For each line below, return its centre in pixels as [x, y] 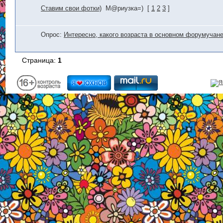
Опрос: [51, 35]
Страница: [40, 60]
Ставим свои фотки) [71, 8]
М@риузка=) [124, 8]
